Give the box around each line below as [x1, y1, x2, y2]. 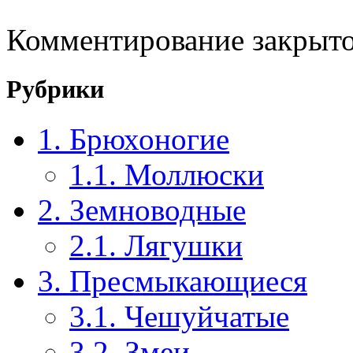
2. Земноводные [38, 193, 246, 228]
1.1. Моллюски [69, 158, 264, 192]
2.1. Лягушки [69, 229, 243, 263]
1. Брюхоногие [38, 122, 229, 157]
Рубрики [6, 75, 104, 104]
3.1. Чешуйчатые [69, 299, 289, 334]
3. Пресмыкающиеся [38, 264, 307, 299]
